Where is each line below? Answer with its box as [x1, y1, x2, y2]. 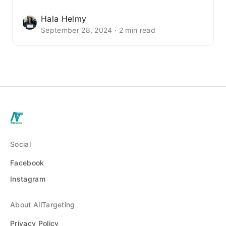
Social [10, 139, 31, 148]
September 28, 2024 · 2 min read [41, 25, 155, 34]
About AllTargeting [10, 200, 75, 209]
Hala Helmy [41, 13, 87, 24]
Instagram [10, 174, 45, 183]
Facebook [10, 158, 44, 167]
